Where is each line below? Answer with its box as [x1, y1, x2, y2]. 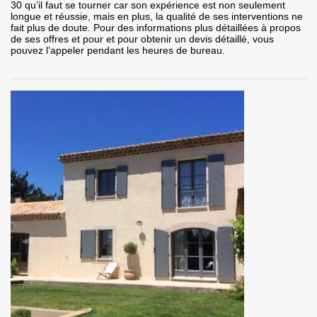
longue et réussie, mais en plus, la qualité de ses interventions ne [11, 11, 303, 23]
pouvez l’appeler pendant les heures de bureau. [11, 45, 225, 57]
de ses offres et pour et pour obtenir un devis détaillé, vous [11, 33, 274, 45]
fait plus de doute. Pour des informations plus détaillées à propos [11, 22, 301, 34]
